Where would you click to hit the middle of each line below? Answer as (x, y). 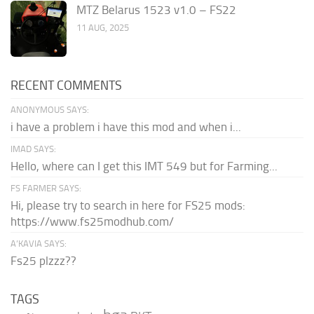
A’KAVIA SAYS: (39, 243)
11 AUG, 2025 (103, 27)
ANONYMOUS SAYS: (50, 109)
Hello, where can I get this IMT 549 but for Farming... (144, 166)
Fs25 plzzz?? (43, 260)
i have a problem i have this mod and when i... (126, 127)
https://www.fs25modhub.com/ (92, 221)
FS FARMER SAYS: (46, 188)
